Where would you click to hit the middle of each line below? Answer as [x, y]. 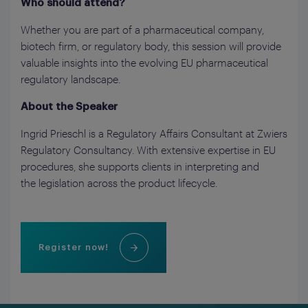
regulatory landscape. [70, 79]
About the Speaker [69, 107]
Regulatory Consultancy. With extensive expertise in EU [148, 150]
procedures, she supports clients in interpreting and [140, 167]
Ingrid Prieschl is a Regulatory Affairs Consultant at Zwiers [154, 134]
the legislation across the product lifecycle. [119, 183]
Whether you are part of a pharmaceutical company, [142, 30]
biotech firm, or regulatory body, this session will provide [151, 46]
